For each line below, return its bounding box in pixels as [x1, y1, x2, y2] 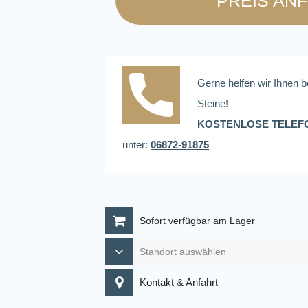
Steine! [197, 98, 229, 110]
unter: [122, 139, 151, 151]
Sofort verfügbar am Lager [140, 215, 256, 227]
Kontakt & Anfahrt [140, 276, 219, 289]
